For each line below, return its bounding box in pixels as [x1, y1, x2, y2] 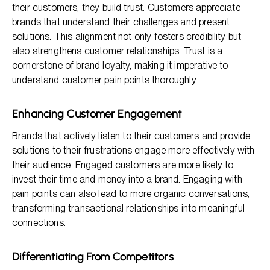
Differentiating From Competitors [12, 250, 174, 263]
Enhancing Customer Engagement [12, 107, 182, 121]
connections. [12, 217, 66, 228]
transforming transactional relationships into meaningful [12, 202, 245, 214]
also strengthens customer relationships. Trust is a [12, 45, 223, 57]
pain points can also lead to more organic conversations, [12, 188, 250, 199]
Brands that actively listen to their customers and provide [12, 130, 251, 142]
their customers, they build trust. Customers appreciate [12, 2, 240, 13]
